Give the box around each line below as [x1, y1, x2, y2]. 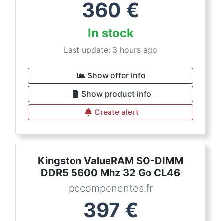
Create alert [94, 107, 139, 117]
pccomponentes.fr [68, 183, 153, 195]
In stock [87, 26, 134, 40]
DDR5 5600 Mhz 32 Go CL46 [41, 167, 180, 179]
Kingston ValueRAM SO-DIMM [38, 155, 183, 167]
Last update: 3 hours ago [64, 45, 157, 55]
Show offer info [87, 71, 146, 81]
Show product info [81, 89, 151, 99]
